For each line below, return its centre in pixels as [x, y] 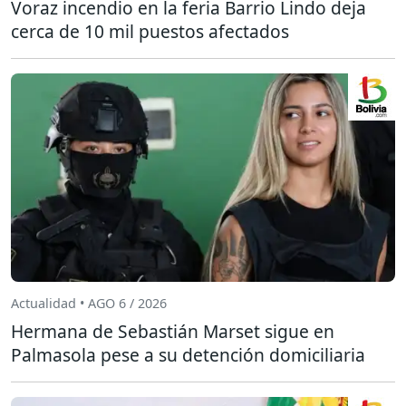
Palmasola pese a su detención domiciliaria [188, 355]
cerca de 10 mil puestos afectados [150, 32]
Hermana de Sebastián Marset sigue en [173, 332]
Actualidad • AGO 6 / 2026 [89, 303]
